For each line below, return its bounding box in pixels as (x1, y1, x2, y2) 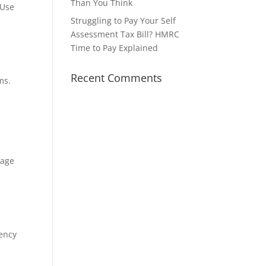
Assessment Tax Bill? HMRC (71, 28, 180, 40)
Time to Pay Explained (71, 42, 159, 53)
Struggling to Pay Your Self (71, 15, 176, 26)
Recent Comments (71, 71, 163, 85)
